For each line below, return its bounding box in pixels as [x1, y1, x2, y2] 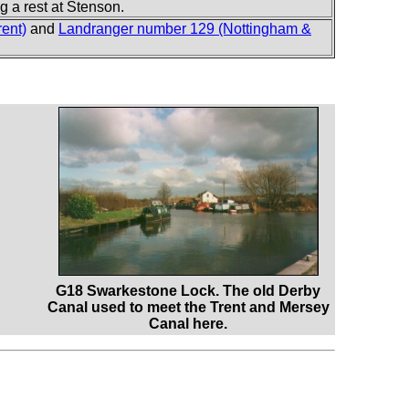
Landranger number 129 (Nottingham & [58, 20, 311, 37]
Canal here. [149, 315, 227, 331]
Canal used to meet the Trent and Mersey [47, 299, 330, 315]
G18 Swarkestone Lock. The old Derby [56, 282, 320, 299]
